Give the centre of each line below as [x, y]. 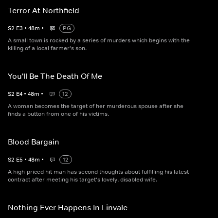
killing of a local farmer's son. [47, 48]
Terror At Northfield [44, 10]
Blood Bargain [34, 142]
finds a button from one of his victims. [58, 114]
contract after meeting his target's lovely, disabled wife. [82, 180]
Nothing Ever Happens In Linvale [68, 207]
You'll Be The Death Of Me [55, 76]
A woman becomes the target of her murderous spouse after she [96, 106]
